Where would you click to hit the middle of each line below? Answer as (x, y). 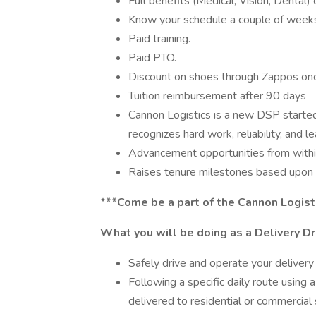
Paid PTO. (152, 58)
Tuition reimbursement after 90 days (217, 96)
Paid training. (159, 39)
